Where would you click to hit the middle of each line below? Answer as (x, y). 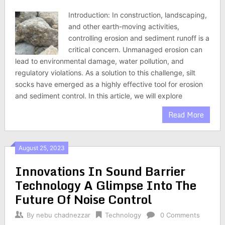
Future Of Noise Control (83, 199)
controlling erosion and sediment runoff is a (139, 38)
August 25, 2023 (41, 148)
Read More (186, 115)
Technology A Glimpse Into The (105, 185)
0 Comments (180, 215)
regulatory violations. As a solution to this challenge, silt (105, 73)
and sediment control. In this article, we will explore (98, 96)
